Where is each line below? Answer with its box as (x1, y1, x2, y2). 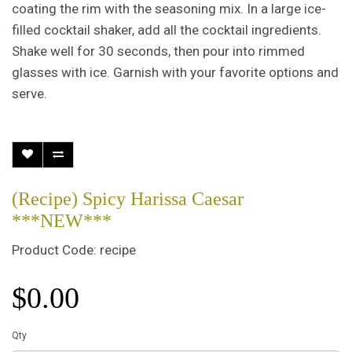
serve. (12, 86, 50, 101)
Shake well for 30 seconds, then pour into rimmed (12, 43, 305, 59)
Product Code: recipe (12, 242, 136, 258)
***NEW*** (12, 211, 112, 231)
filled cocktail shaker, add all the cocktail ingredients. (12, 22, 321, 38)
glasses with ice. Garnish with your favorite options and (12, 64, 339, 80)
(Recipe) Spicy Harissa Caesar (12, 189, 244, 209)
